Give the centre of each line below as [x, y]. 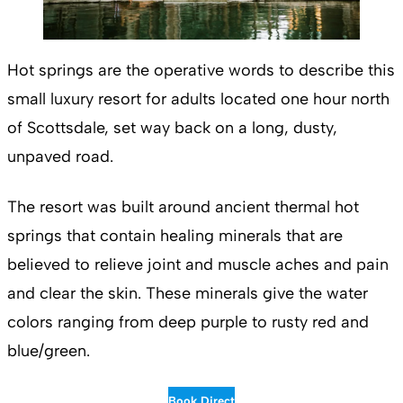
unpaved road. [60, 157]
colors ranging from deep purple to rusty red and [188, 322]
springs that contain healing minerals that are [175, 236]
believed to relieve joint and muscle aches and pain [198, 265]
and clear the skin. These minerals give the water [188, 294]
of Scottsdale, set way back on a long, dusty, [172, 128]
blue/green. [49, 351]
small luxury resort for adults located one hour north [198, 99]
